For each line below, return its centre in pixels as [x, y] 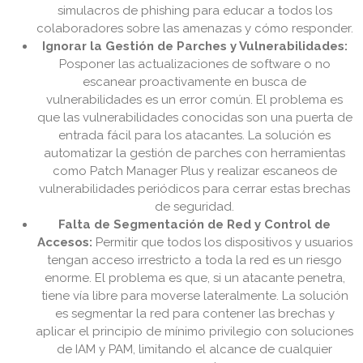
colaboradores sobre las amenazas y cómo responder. [194, 29]
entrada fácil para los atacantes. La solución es [194, 136]
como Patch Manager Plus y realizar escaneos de [194, 171]
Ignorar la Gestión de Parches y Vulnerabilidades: [194, 47]
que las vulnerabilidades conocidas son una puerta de [194, 118]
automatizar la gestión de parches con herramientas [194, 154]
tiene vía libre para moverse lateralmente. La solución [194, 296]
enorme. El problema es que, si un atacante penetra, [194, 278]
